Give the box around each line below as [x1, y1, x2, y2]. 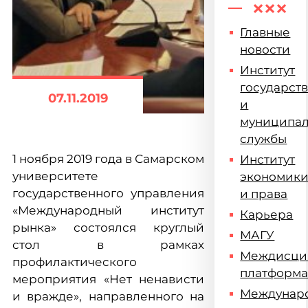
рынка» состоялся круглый [12, 221, 205, 234]
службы [240, 132, 287, 146]
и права [240, 187, 288, 201]
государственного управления [12, 186, 205, 200]
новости [240, 43, 291, 56]
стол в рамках [12, 238, 205, 252]
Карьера [240, 208, 294, 221]
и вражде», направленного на [12, 289, 205, 303]
